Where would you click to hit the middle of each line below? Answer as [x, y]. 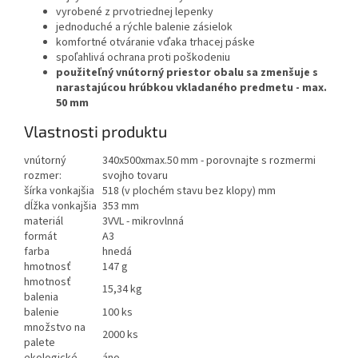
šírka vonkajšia [59, 191]
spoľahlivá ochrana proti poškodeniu [143, 58]
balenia [41, 297]
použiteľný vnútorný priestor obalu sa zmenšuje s [187, 73]
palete [40, 342]
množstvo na [55, 327]
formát [40, 236]
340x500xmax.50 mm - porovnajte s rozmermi [209, 160]
